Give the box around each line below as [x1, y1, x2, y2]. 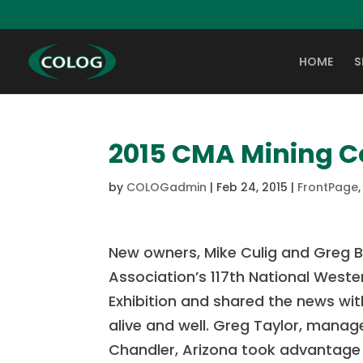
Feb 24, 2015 [216, 179, 288, 195]
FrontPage [297, 179, 359, 195]
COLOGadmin [126, 179, 207, 195]
